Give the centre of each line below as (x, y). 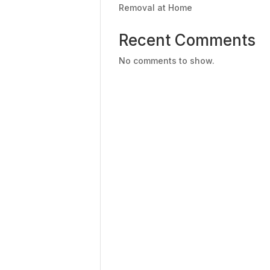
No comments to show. (167, 61)
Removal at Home (156, 8)
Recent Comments (187, 40)
